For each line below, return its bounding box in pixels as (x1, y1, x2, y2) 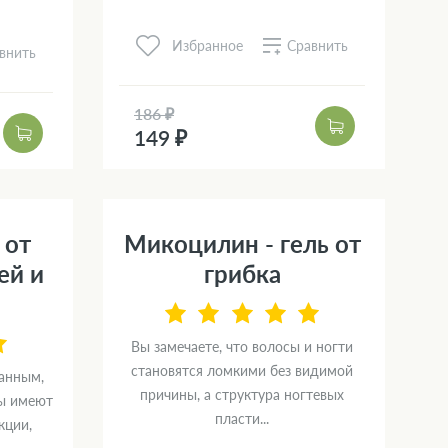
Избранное (172, 37, 243, 55)
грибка (203, 259, 281, 289)
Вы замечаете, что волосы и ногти (131, 338, 353, 356)
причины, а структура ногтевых (140, 386, 344, 404)
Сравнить (287, 36, 348, 54)
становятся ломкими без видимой (131, 362, 353, 380)
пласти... (215, 410, 269, 428)
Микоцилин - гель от (123, 229, 361, 259)
